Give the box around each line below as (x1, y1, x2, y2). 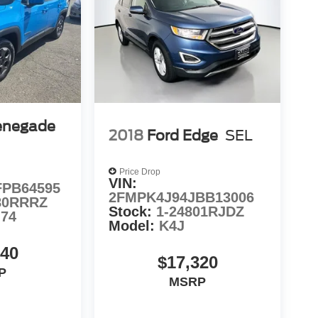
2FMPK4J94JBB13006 (109, 190, 255, 206)
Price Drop (119, 166, 161, 177)
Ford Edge (147, 126, 219, 144)
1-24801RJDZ (156, 204, 245, 220)
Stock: (109, 204, 157, 220)
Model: (109, 218, 160, 234)
